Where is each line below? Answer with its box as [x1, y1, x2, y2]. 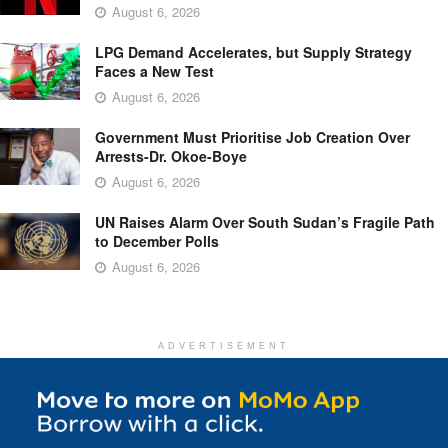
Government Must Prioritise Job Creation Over [95, 126, 410, 147]
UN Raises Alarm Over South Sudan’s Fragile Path [95, 211, 435, 232]
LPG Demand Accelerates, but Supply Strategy [95, 41, 412, 62]
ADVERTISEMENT [158, 340, 290, 351]
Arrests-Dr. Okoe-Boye [95, 145, 247, 166]
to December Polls [95, 230, 219, 251]
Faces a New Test [95, 60, 214, 81]
